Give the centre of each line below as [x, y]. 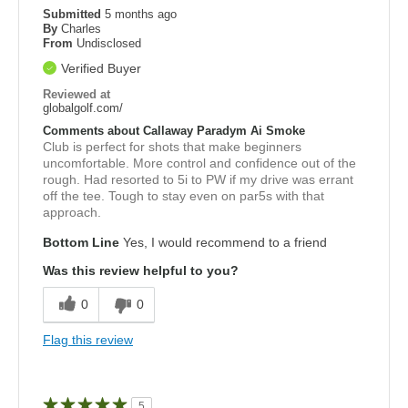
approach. [72, 212]
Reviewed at [76, 94]
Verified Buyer [101, 68]
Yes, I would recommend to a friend [223, 242]
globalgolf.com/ [83, 107]
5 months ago [141, 14]
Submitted [74, 14]
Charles [81, 28]
